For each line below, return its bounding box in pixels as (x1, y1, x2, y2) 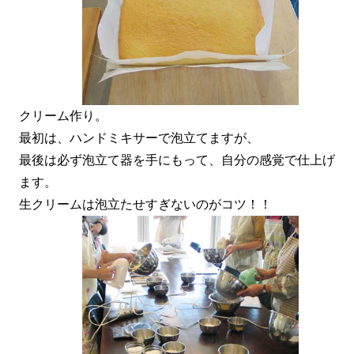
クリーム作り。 (18, 109, 107, 123)
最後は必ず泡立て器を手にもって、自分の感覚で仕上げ (18, 153, 335, 168)
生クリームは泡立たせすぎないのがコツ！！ (18, 198, 272, 212)
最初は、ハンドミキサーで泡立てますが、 (18, 131, 259, 145)
